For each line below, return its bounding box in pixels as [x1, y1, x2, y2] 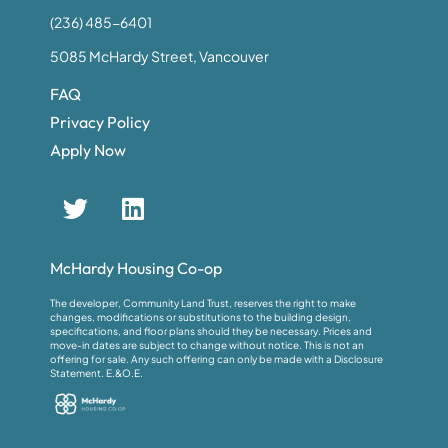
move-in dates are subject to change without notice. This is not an [50, 339, 364, 352]
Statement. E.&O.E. [50, 367, 143, 380]
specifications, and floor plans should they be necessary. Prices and [50, 325, 372, 338]
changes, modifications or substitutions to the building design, [50, 311, 351, 324]
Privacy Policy [50, 111, 150, 132]
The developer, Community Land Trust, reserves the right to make [50, 297, 356, 310]
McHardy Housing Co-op [50, 257, 222, 278]
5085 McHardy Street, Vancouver [50, 46, 269, 65]
